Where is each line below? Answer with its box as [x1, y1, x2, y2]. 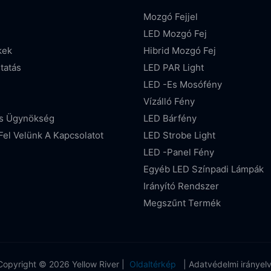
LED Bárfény [143, 112, 197, 124]
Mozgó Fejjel [143, 10, 198, 22]
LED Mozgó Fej [143, 27, 207, 39]
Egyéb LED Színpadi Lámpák [143, 163, 264, 175]
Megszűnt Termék [143, 197, 221, 209]
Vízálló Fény [143, 95, 195, 107]
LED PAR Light [143, 61, 204, 73]
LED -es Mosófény [143, 78, 223, 90]
